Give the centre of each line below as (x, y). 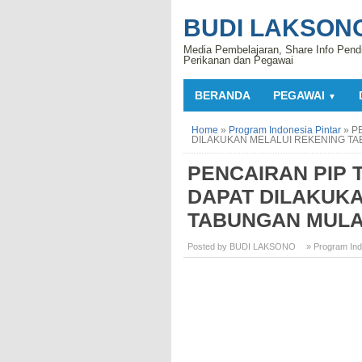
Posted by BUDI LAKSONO (242, 246)
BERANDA (223, 95)
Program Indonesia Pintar (285, 130)
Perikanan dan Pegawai (238, 60)
